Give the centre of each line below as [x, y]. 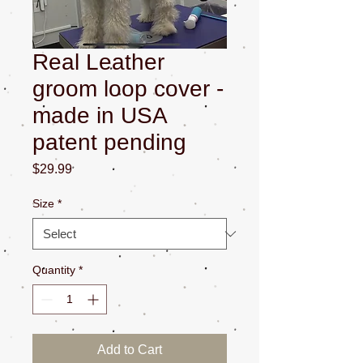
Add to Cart [130, 350]
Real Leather [98, 62]
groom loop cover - [128, 89]
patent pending [109, 142]
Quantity [54, 270]
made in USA [99, 115]
